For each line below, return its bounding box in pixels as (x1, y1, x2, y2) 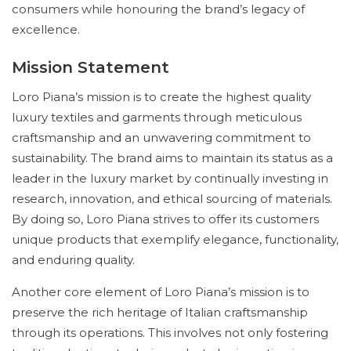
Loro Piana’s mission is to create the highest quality (12, 89, 311, 104)
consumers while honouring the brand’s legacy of (12, 2, 305, 16)
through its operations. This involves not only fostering (12, 325, 328, 340)
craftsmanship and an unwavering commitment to (12, 130, 311, 145)
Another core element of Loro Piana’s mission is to (12, 284, 309, 299)
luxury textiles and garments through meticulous (12, 110, 302, 125)
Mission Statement (12, 58, 169, 77)
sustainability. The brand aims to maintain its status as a (12, 150, 333, 165)
